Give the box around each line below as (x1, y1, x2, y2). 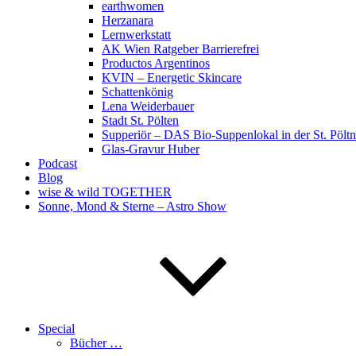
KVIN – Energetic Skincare (102, 71, 242, 84)
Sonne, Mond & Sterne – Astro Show (38, 199, 226, 213)
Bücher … (70, 336, 122, 350)
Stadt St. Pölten (102, 114, 179, 127)
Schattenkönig (102, 85, 173, 99)
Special (38, 322, 75, 335)
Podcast (38, 157, 77, 170)
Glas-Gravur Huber (102, 142, 199, 156)
